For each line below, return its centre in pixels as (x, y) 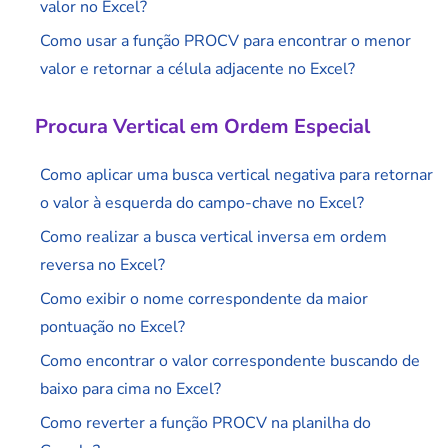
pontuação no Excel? (112, 327)
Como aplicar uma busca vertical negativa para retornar (236, 175)
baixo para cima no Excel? (130, 389)
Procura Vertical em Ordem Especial (202, 127)
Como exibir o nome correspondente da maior (204, 299)
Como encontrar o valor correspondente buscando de (230, 361)
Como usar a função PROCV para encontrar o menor (225, 41)
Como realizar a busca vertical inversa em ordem (213, 237)
